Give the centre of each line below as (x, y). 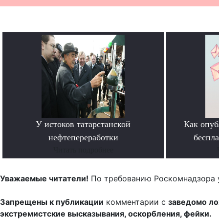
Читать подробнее (83, 150)
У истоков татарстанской (83, 124)
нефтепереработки (83, 137)
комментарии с (136, 202)
